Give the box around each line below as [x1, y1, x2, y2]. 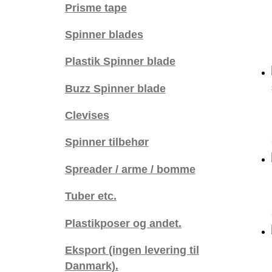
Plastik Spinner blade [64, 55, 175, 68]
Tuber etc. [64, 189, 117, 203]
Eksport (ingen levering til [64, 243, 199, 256]
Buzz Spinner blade [64, 81, 166, 95]
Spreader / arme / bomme [64, 162, 195, 175]
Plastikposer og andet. [64, 216, 182, 229]
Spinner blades [64, 27, 143, 41]
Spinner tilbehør [64, 135, 149, 149]
